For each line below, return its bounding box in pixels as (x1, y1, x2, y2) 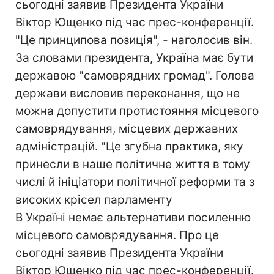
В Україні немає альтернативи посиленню (15, 210, 251, 224)
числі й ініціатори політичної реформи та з (15, 175, 254, 189)
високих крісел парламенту (15, 193, 172, 207)
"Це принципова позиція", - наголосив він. (15, 33, 253, 47)
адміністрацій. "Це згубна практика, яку (15, 139, 243, 154)
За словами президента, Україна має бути (15, 51, 253, 65)
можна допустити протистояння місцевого (15, 104, 259, 118)
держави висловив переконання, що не (15, 86, 240, 100)
